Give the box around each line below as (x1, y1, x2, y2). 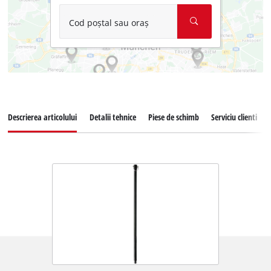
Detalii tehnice (89, 111, 136, 123)
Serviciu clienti (211, 111, 257, 123)
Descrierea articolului (8, 111, 77, 123)
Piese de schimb (148, 111, 199, 123)
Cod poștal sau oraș (68, 16, 149, 28)
